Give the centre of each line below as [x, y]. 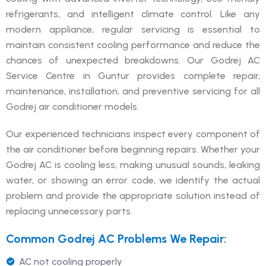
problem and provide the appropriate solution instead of [133, 195]
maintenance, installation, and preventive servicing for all [133, 91]
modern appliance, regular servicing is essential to [133, 29]
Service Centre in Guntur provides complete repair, [133, 75]
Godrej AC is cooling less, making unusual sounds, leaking [133, 164]
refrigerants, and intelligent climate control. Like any [133, 14]
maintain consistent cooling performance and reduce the [133, 45]
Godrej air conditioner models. [72, 106]
